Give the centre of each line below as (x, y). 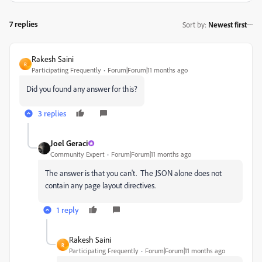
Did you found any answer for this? (82, 89)
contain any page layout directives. (100, 185)
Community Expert (77, 154)
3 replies (52, 113)
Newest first (227, 24)
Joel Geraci (69, 143)
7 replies (24, 24)
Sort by (194, 24)
